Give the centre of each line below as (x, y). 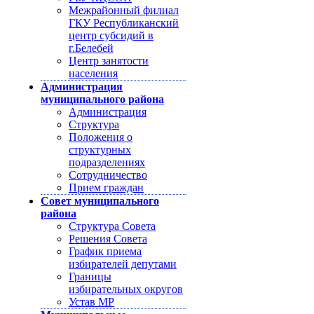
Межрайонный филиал (124, 10)
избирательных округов (126, 289)
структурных (100, 150)
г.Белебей (91, 48)
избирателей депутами (123, 264)
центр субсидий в (111, 35)
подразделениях (107, 162)
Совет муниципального (100, 201)
